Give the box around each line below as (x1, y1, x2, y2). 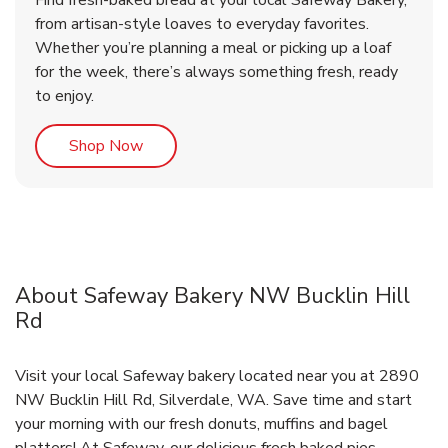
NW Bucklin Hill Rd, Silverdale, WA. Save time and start (15, 389, 412, 412)
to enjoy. (35, 85, 94, 108)
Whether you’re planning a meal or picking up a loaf (35, 37, 391, 60)
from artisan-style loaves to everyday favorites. (35, 13, 369, 36)
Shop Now (69, 135, 143, 158)
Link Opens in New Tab (142, 134, 305, 157)
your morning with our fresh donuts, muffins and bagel (15, 413, 388, 436)
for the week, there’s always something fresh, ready (35, 61, 398, 84)
